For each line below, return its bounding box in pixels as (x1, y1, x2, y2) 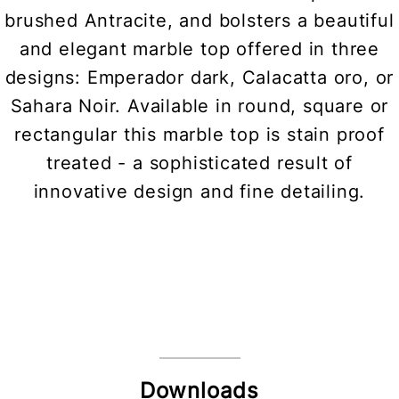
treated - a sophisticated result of (46, 152, 353, 175)
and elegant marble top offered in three (19, 38, 380, 61)
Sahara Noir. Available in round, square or (10, 95, 389, 118)
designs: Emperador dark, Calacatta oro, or (4, 67, 395, 89)
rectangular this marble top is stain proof (14, 124, 385, 146)
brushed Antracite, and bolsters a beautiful (4, 10, 395, 32)
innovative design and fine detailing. (33, 181, 366, 203)
